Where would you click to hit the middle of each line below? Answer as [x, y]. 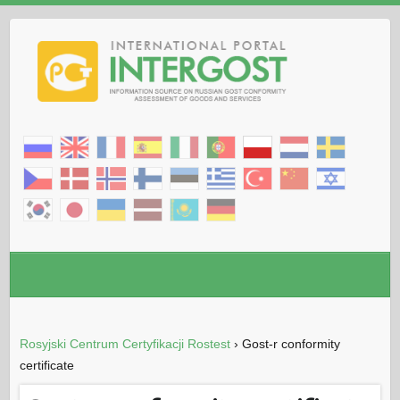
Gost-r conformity [291, 343]
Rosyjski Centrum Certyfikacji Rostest [125, 343]
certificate [46, 365]
